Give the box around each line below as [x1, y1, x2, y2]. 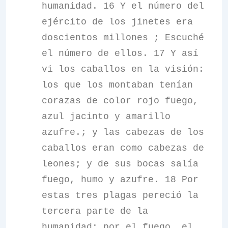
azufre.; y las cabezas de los [42, 127, 204, 137]
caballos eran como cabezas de [42, 143, 204, 153]
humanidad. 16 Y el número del [42, 1, 204, 11]
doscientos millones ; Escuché [42, 33, 204, 43]
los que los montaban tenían [42, 80, 193, 90]
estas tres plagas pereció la [42, 190, 198, 201]
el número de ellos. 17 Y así [42, 48, 198, 59]
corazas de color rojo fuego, [42, 96, 198, 106]
